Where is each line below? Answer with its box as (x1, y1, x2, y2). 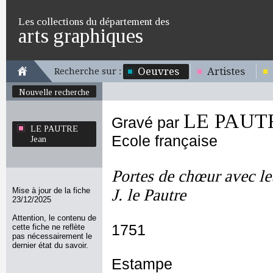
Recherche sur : (54, 66, 121, 76)
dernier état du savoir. (12, 241, 88, 250)
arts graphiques (18, 24, 143, 47)
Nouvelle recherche (19, 87, 90, 97)
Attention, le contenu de (12, 213, 96, 222)
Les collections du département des (18, 15, 169, 27)
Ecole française (112, 133, 218, 149)
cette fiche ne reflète (12, 222, 85, 232)
